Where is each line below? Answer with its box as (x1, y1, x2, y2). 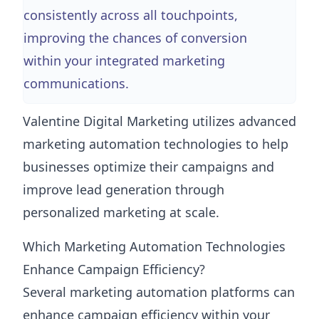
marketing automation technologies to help (23, 135, 288, 152)
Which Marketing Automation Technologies (23, 237, 286, 255)
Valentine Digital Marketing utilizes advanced (23, 112, 296, 130)
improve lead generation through (23, 180, 224, 198)
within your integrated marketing (23, 51, 225, 69)
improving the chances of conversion (23, 28, 247, 46)
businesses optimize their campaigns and (23, 157, 274, 175)
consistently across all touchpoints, (23, 6, 238, 23)
